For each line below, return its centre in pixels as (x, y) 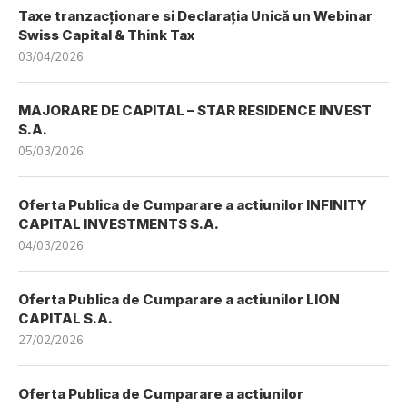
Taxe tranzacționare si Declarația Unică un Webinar (195, 16)
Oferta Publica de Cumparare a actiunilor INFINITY (193, 205)
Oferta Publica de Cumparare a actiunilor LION (179, 299)
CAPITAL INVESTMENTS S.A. (119, 224)
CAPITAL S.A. (65, 318)
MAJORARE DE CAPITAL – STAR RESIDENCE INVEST (195, 110)
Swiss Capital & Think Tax (106, 35)
